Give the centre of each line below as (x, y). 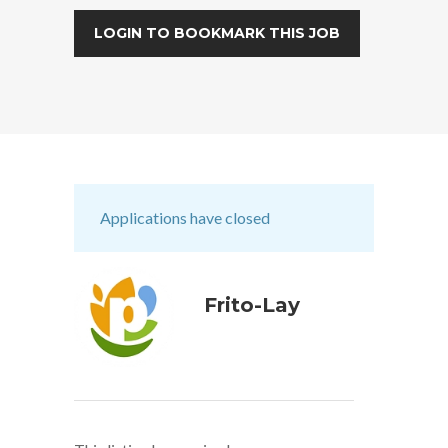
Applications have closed (185, 217)
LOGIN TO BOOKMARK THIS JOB (217, 32)
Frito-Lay (252, 304)
